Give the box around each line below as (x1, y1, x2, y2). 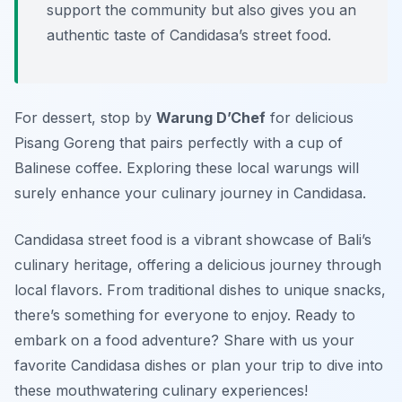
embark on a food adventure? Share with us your (14, 331, 354, 350)
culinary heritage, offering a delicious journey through (14, 256, 381, 275)
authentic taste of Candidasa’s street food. (47, 26, 331, 45)
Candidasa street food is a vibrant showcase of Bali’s (14, 231, 371, 249)
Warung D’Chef (156, 109, 266, 127)
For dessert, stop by (14, 109, 156, 127)
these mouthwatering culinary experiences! (14, 381, 308, 400)
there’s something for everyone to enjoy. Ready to (14, 306, 355, 325)
